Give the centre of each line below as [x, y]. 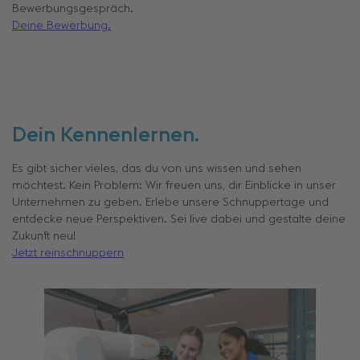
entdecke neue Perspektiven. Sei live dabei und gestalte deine [179, 219]
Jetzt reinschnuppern [68, 253]
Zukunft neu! [44, 236]
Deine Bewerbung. [61, 25]
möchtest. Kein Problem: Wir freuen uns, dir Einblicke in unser [174, 185]
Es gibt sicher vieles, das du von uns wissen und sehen [157, 168]
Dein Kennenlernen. [106, 135]
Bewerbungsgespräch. [73, 8]
